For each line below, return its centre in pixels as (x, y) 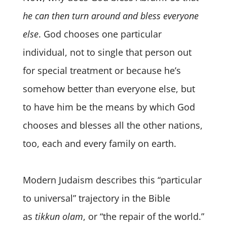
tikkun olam (59, 217)
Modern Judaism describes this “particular (112, 180)
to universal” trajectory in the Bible (96, 198)
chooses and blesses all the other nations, (112, 125)
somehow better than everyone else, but (109, 89)
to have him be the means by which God (109, 107)
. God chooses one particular (100, 34)
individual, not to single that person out (107, 52)
